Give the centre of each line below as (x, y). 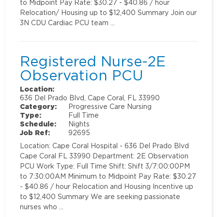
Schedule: (38, 124)
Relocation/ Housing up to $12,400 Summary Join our (108, 12)
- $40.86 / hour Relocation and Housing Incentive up (107, 186)
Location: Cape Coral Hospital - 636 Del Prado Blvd (105, 145)
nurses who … (42, 206)
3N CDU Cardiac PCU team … (68, 22)
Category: (39, 106)
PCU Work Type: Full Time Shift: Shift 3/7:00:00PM (105, 166)
